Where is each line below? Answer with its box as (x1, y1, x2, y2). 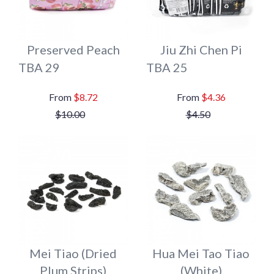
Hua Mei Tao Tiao (152, 246, 250, 261)
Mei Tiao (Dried (29, 246, 117, 261)
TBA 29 (18, 60, 60, 75)
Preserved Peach (26, 42, 120, 57)
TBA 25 (146, 60, 188, 75)
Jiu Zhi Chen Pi (160, 42, 242, 57)
